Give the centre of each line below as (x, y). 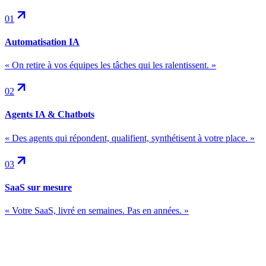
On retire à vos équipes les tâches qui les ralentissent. (110, 65)
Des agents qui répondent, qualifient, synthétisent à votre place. (130, 138)
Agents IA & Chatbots (50, 115)
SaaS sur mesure (38, 187)
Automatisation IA (42, 42)
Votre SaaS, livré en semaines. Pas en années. (97, 211)
